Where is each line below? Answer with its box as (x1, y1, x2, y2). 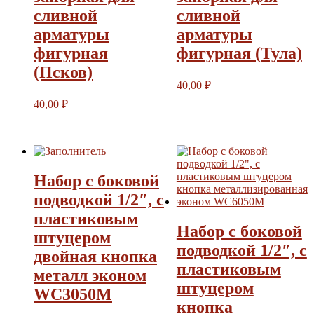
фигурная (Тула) (176, 44, 302, 63)
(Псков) (34, 63, 93, 82)
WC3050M (34, 285, 112, 303)
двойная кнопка (34, 247, 157, 266)
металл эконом (34, 266, 146, 285)
